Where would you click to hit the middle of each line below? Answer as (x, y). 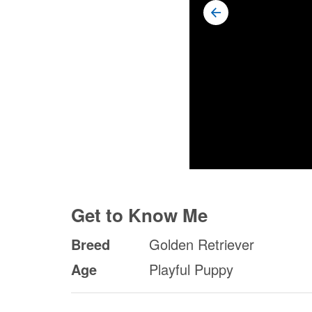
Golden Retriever (202, 244)
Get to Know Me (139, 215)
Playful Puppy (191, 270)
